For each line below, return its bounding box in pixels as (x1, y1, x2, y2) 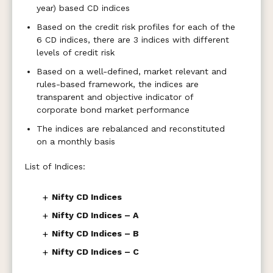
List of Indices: (24, 161, 85, 171)
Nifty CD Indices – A (52, 210, 138, 220)
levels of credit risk (37, 48, 115, 57)
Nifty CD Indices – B (52, 229, 139, 238)
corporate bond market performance (37, 105, 190, 115)
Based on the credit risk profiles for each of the (37, 22, 235, 32)
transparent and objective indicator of (37, 92, 193, 102)
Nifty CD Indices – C (52, 247, 139, 257)
